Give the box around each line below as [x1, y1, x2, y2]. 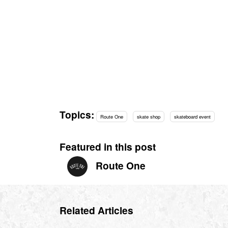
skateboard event [174, 112, 211, 120]
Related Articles [60, 203, 133, 218]
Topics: [60, 107, 94, 122]
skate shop [136, 112, 160, 120]
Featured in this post [60, 139, 156, 154]
